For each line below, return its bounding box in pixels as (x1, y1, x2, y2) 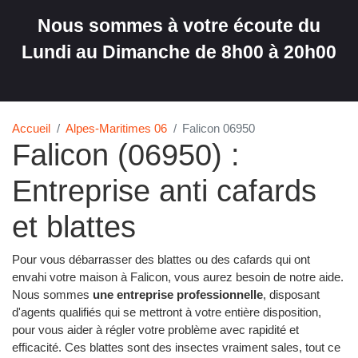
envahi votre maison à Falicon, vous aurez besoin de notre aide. (12, 270, 344, 284)
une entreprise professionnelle (93, 288, 263, 302)
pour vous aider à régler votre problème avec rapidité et (12, 323, 299, 337)
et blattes (12, 209, 136, 244)
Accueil (12, 121, 50, 135)
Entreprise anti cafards (12, 173, 316, 208)
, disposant (263, 288, 320, 302)
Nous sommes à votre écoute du (38, 16, 320, 37)
